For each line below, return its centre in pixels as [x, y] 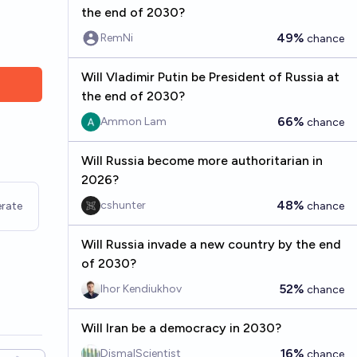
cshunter [123, 205]
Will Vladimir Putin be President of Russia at [210, 77]
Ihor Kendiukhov [141, 289]
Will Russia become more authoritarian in [202, 161]
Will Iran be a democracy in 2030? [181, 328]
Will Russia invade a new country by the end [211, 244]
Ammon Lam [133, 122]
